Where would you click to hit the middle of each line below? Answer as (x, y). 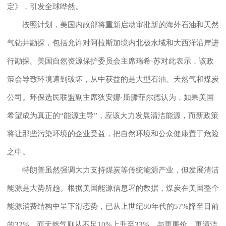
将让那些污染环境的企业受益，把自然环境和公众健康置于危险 (113, 133)
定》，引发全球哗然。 (45, 6)
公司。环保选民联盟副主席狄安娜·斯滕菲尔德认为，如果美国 (110, 97)
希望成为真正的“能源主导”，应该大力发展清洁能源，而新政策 (113, 115)
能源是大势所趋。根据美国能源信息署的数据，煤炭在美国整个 (113, 188)
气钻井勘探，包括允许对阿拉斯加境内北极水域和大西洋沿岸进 (113, 43)
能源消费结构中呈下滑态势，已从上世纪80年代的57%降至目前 (113, 206)
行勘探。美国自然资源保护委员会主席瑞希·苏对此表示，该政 (110, 61)
